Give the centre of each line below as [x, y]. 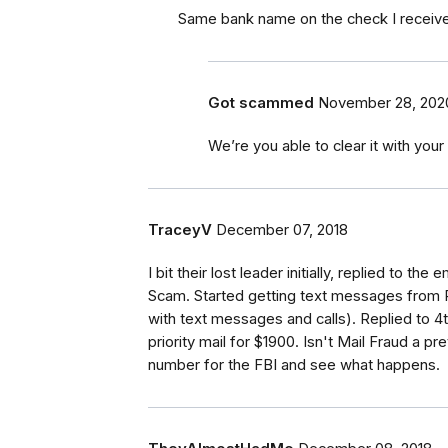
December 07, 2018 [282, 230]
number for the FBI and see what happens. [294, 365]
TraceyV [180, 230]
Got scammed [261, 103]
